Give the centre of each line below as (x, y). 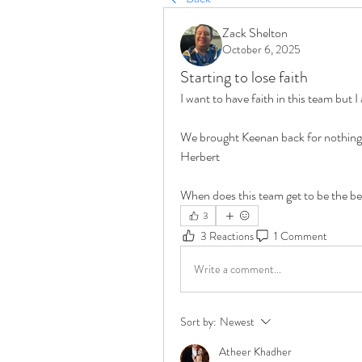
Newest (237, 322)
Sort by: (198, 322)
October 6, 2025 (261, 49)
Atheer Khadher (255, 351)
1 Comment (301, 236)
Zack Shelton (255, 33)
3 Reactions (227, 236)
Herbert (200, 156)
